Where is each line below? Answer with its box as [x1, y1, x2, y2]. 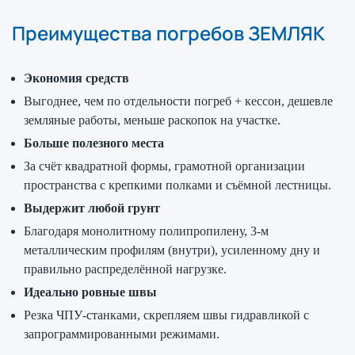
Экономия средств [24, 71, 129, 85]
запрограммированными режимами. [24, 327, 219, 341]
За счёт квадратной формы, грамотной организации [24, 159, 305, 173]
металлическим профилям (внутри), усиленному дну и [24, 243, 320, 257]
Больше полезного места [24, 136, 164, 150]
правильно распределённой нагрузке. [24, 262, 227, 276]
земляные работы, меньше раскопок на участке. [24, 113, 281, 127]
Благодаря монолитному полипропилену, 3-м [24, 224, 269, 238]
